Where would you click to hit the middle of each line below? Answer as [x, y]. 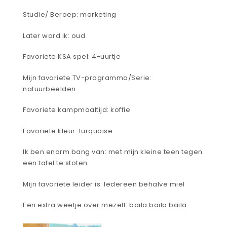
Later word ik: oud [54, 35]
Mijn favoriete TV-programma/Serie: [87, 78]
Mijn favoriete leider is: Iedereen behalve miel [104, 184]
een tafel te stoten [56, 163]
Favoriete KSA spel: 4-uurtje [73, 57]
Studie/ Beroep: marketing [70, 15]
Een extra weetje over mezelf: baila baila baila [106, 205]
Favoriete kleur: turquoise [69, 131]
